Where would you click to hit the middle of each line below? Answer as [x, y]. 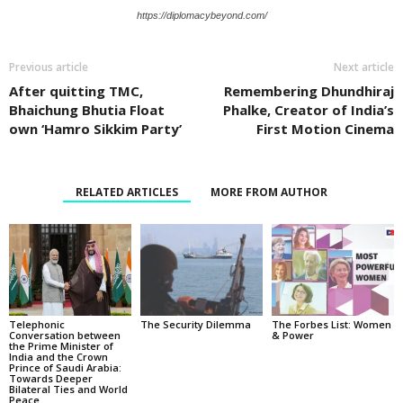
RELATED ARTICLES [127, 193]
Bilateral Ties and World [68, 389]
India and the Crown [58, 356]
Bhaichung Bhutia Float [87, 110]
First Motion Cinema [325, 129]
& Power [292, 335]
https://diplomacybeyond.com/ [201, 16]
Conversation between [65, 335]
